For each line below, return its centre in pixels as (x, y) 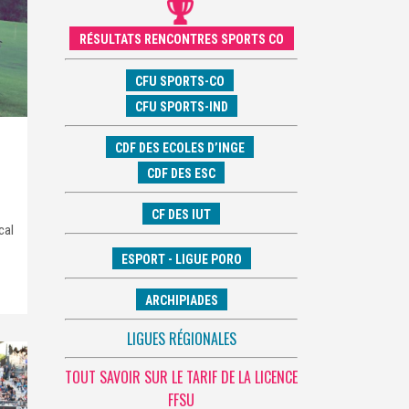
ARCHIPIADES (181, 300)
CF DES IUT (181, 214)
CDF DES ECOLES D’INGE (180, 147)
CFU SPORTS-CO (180, 81)
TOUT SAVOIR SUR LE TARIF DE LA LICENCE (181, 377)
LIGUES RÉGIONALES (181, 338)
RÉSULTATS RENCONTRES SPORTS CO (181, 39)
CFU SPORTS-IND (181, 106)
